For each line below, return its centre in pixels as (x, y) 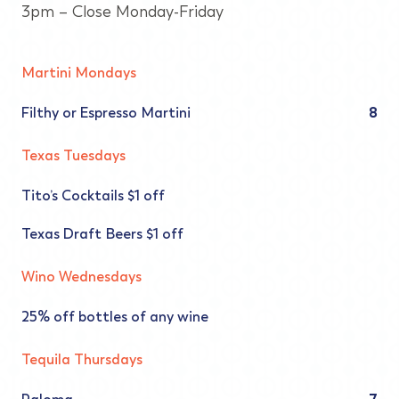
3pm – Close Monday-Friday (122, 12)
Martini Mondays (79, 73)
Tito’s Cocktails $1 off (93, 195)
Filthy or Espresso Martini (106, 113)
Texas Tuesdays (73, 155)
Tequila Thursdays (82, 359)
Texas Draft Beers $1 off (102, 234)
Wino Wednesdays (81, 277)
